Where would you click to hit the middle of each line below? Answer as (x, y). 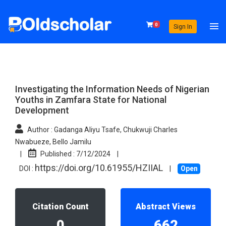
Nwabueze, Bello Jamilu (53, 142)
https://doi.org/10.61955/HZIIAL (99, 168)
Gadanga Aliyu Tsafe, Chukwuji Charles (115, 130)
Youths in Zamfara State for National (91, 100)
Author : (40, 130)
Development (42, 110)
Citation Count (60, 206)
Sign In (183, 26)
